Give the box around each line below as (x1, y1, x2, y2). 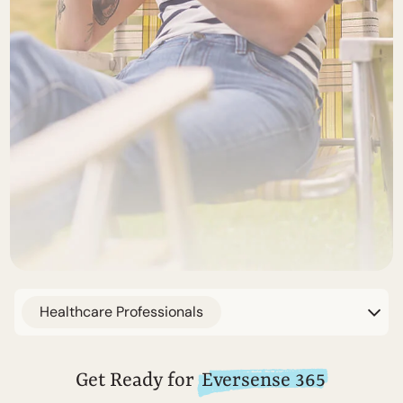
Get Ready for (75, 370, 199, 392)
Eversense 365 (201, 370, 326, 392)
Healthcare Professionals (40, 302, 203, 321)
